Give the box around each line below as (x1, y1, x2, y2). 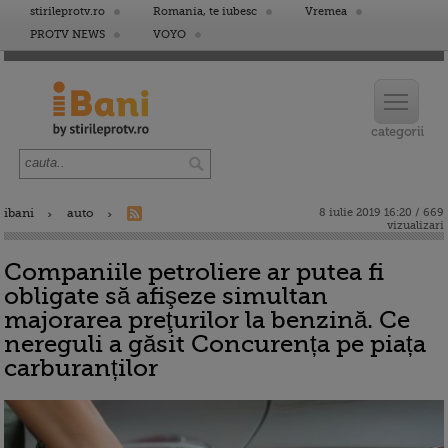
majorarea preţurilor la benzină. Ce (4, 306, 410, 334)
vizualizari (387, 219, 444, 232)
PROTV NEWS (30, 28, 105, 41)
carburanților (4, 354, 158, 382)
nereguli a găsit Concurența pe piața (4, 330, 426, 358)
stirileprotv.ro (30, 5, 105, 18)
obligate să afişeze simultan (4, 282, 328, 310)
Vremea (305, 5, 347, 18)
